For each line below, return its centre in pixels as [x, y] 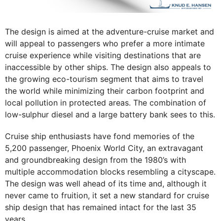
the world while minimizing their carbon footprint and [105, 91]
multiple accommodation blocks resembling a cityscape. [110, 172]
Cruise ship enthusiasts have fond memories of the [100, 136]
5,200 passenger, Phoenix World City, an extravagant [104, 148]
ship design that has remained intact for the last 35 [101, 207]
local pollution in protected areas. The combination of [106, 103]
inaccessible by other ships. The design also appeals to [108, 67]
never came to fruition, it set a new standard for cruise [107, 196]
